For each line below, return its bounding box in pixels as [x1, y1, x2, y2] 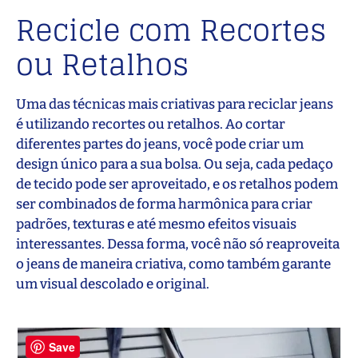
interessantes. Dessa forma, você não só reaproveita [16, 236, 340, 253]
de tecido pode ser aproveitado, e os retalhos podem [16, 176, 338, 193]
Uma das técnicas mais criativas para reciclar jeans [16, 96, 333, 113]
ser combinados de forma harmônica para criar [16, 196, 312, 213]
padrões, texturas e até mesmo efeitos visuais [16, 216, 296, 233]
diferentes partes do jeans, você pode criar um [16, 136, 304, 153]
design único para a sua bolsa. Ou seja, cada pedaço [16, 156, 333, 173]
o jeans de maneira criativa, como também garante [16, 256, 331, 272]
